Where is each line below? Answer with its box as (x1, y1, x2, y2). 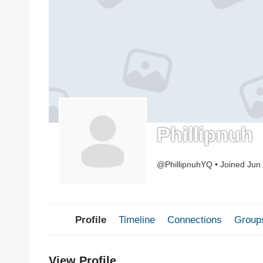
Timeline (118, 214, 155, 225)
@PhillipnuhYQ (157, 160, 213, 170)
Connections (167, 214, 222, 225)
